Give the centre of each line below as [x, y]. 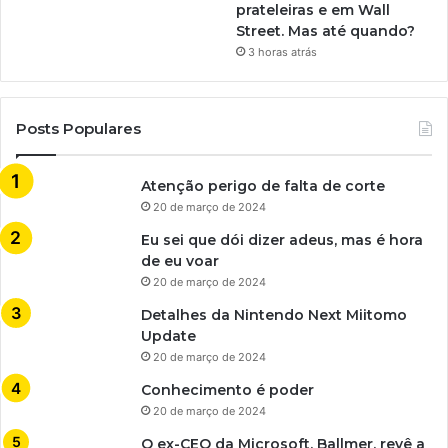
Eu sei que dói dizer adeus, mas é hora [282, 240]
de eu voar [180, 261]
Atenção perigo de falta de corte [263, 186]
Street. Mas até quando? [326, 31]
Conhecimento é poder [227, 390]
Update [168, 336]
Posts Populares [78, 129]
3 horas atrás [283, 52]
